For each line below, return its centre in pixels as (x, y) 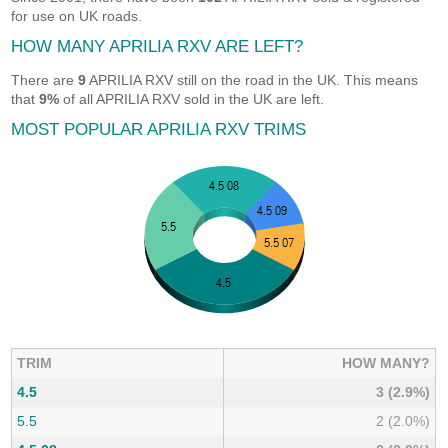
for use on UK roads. (77, 16)
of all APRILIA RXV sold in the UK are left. (192, 99)
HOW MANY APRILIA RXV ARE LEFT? (157, 46)
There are (45, 80)
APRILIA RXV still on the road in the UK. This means (252, 80)
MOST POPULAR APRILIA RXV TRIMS (159, 129)
